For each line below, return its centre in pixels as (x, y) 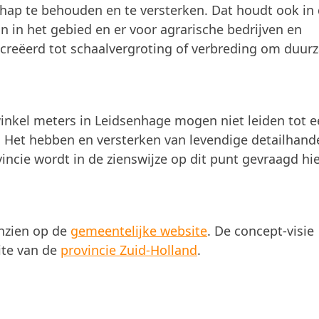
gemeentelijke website (139, 231)
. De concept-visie (261, 231)
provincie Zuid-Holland (129, 250)
